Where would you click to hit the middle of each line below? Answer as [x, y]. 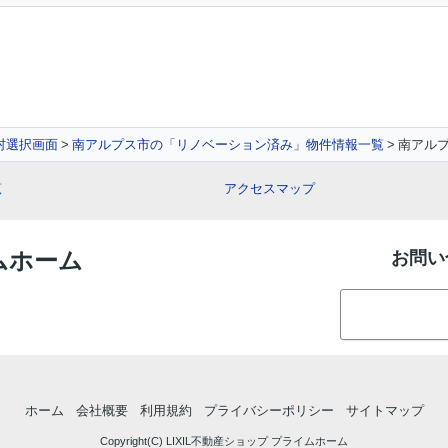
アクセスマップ [269, 188]
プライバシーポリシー [268, 410]
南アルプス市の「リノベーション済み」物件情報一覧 [228, 144]
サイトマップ [384, 410]
